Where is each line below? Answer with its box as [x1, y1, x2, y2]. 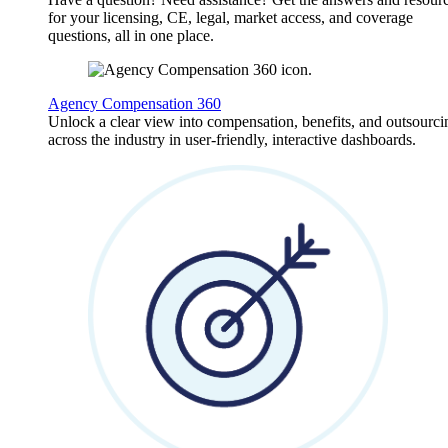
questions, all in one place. [48, 27, 214, 44]
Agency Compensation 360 [48, 95, 221, 112]
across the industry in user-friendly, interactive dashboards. [48, 131, 416, 148]
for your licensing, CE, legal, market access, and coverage [48, 9, 413, 26]
